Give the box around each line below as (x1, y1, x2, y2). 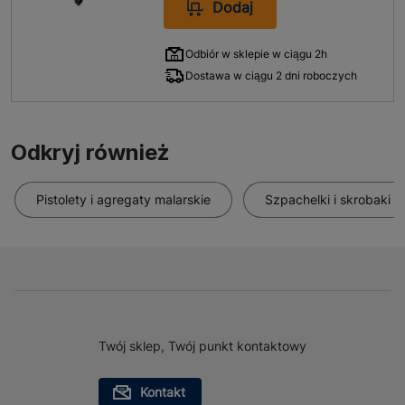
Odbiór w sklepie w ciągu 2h (185, 47, 328, 61)
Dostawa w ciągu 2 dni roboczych (185, 69, 358, 82)
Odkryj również (11, 139, 170, 165)
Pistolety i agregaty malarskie (36, 192, 211, 207)
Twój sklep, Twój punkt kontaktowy (99, 338, 306, 353)
